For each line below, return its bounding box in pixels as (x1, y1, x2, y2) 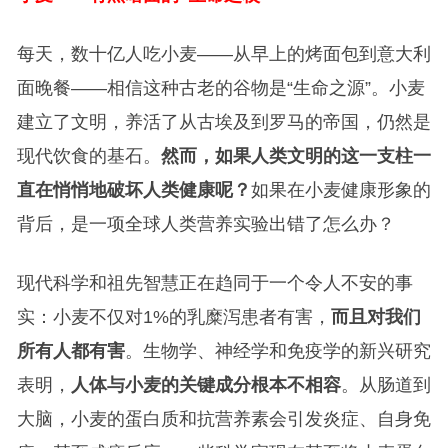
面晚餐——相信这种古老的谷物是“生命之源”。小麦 (16, 77, 425, 98)
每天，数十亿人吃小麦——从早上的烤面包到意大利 (16, 43, 431, 64)
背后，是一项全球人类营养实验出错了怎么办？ (16, 213, 395, 234)
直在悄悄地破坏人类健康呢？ (16, 179, 251, 200)
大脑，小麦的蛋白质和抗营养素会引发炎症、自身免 (16, 408, 431, 429)
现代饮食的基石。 (16, 145, 161, 166)
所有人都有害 (16, 340, 125, 361)
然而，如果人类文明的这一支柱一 (160, 145, 431, 166)
